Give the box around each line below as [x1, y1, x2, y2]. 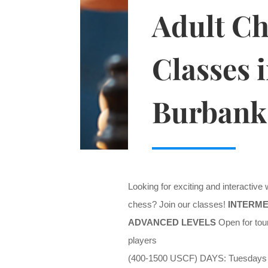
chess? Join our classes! [127, 199, 228, 210]
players [127, 235, 157, 246]
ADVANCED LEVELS [127, 217, 216, 228]
